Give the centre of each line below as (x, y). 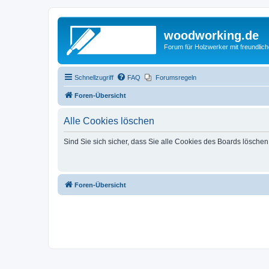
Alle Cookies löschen (109, 121)
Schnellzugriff (94, 77)
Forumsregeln (176, 77)
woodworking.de (211, 35)
